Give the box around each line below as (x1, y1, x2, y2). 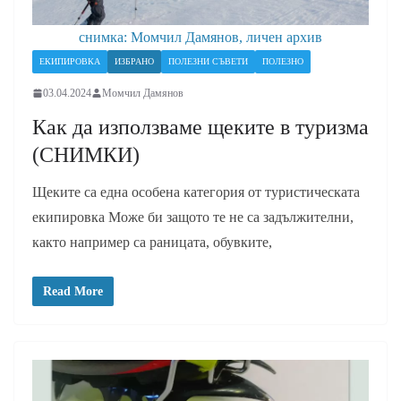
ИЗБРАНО (115, 55, 154, 66)
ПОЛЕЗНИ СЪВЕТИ (168, 55, 248, 66)
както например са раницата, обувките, (32, 234, 272, 250)
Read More (43, 284, 103, 298)
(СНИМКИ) (32, 142, 140, 166)
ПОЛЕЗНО (262, 55, 303, 66)
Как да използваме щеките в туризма (32, 115, 369, 139)
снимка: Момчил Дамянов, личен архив (79, 29, 322, 45)
